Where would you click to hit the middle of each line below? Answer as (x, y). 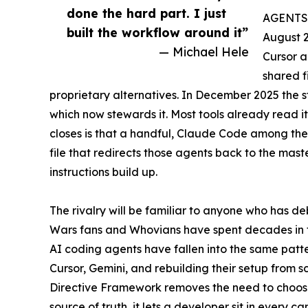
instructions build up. (103, 172)
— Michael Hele (204, 51)
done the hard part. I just (146, 13)
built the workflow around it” (157, 32)
